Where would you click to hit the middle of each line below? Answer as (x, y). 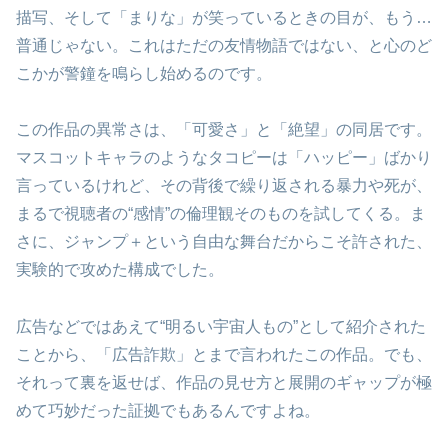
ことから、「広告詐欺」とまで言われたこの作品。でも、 (224, 355)
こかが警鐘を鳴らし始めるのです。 (144, 73)
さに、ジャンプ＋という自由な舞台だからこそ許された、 (224, 242)
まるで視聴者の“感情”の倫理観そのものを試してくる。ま (221, 214)
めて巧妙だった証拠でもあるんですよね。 (168, 411)
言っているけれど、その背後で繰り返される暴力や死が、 (224, 186)
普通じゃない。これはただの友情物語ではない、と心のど (224, 45)
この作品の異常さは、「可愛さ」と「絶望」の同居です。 (224, 130)
